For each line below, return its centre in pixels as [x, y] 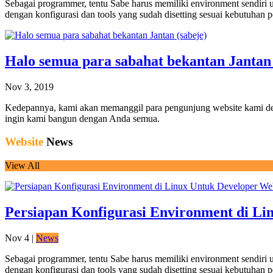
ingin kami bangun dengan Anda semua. [82, 118]
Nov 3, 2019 [29, 87]
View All [22, 165]
